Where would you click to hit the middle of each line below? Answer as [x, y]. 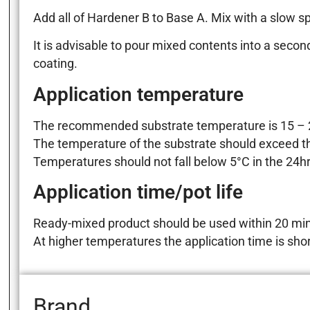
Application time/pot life [138, 192]
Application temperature [138, 94]
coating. [55, 64]
